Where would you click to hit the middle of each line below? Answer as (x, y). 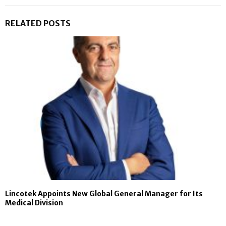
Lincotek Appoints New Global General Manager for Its (104, 194)
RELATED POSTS (38, 23)
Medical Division (34, 203)
